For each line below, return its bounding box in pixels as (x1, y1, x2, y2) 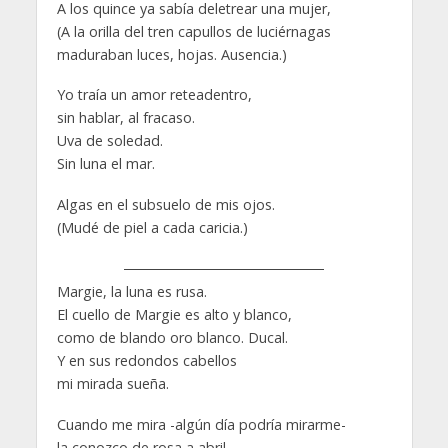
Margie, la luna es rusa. (56, 282, 207, 302)
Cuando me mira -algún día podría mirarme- (56, 415, 346, 435)
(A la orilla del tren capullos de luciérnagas (56, 21, 331, 41)
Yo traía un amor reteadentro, (56, 85, 252, 105)
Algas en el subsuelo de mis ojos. (56, 195, 275, 215)
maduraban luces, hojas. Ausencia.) (56, 44, 287, 64)
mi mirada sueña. (56, 374, 169, 394)
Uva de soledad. (56, 131, 163, 151)
